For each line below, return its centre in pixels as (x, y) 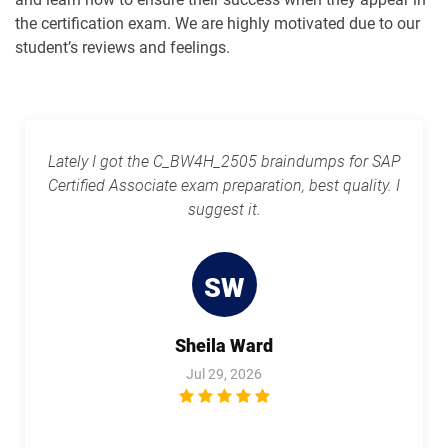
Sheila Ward (224, 345)
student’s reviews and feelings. (122, 47)
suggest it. (224, 209)
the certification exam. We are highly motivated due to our (217, 23)
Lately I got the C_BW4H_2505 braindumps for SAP (224, 161)
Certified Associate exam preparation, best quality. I (224, 185)
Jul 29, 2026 (224, 374)
